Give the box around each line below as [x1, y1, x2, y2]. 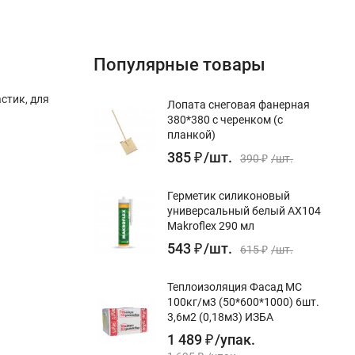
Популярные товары [94, 54, 265, 74]
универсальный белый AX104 [167, 204, 321, 217]
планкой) [167, 128, 216, 141]
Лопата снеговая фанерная [167, 97, 310, 111]
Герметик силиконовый [167, 189, 290, 202]
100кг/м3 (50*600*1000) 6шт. [167, 295, 319, 308]
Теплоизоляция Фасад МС [167, 280, 302, 293]
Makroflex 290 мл [167, 219, 254, 232]
